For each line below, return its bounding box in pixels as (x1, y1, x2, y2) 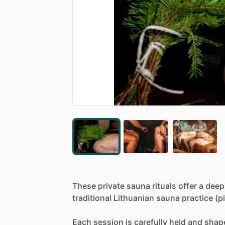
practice (182, 192, 213, 203)
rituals (152, 180, 176, 191)
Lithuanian (114, 192, 154, 203)
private (98, 180, 125, 191)
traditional (72, 192, 111, 203)
